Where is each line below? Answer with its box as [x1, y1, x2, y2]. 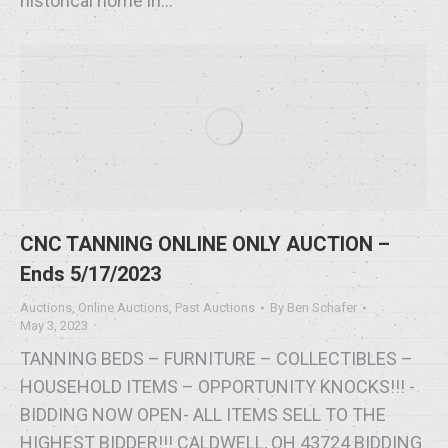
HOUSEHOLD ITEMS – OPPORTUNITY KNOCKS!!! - [20, 375, 415, 397]
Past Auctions [175, 299, 255, 315]
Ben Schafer [287, 299, 357, 315]
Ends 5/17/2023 [20, 261, 161, 286]
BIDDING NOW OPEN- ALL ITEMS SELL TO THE [20, 403, 386, 425]
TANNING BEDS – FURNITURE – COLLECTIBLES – [20, 347, 413, 369]
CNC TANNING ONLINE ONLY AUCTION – [20, 231, 390, 256]
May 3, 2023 [20, 317, 88, 333]
